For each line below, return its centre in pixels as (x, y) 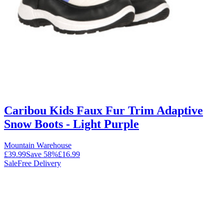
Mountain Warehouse (38, 145)
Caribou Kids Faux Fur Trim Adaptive (103, 111)
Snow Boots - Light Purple (71, 124)
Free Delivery (39, 163)
